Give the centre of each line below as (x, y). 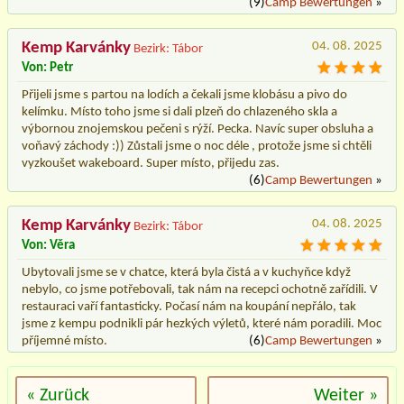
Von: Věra (48, 245)
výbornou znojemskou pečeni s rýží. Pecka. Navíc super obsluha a (197, 129)
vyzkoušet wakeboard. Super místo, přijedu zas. (151, 163)
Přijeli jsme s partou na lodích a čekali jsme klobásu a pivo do (184, 95)
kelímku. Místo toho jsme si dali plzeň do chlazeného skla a (179, 112)
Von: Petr (47, 68)
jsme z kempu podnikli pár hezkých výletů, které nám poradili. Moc (202, 324)
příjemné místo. (64, 341)
